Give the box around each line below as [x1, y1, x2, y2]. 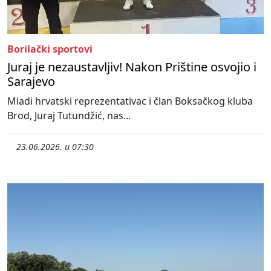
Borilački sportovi [7, 42, 93, 56]
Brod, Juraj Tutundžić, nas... [7, 109, 131, 123]
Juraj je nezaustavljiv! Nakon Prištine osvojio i [7, 59, 256, 76]
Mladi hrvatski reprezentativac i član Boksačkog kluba [7, 94, 253, 108]
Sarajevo [7, 73, 55, 90]
